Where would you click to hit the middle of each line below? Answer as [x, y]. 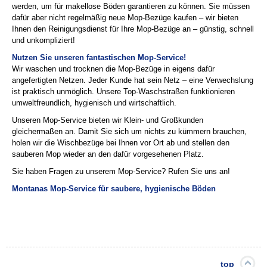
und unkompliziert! [44, 40]
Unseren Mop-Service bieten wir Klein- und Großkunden [108, 120]
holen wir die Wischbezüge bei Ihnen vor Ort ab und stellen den [121, 142]
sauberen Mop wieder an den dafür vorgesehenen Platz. [108, 154]
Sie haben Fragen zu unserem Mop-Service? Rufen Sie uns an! [121, 171]
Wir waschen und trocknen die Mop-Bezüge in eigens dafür [113, 69]
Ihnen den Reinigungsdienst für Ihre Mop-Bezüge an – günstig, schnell [133, 29]
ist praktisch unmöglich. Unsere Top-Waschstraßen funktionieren [123, 91]
